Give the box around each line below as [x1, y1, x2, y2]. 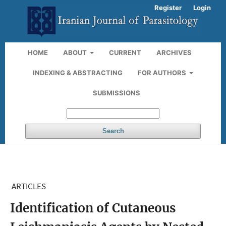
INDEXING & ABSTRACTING [32, 68, 123, 77]
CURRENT [109, 48, 142, 56]
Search [102, 127, 124, 135]
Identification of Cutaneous [10, 200, 176, 216]
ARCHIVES [156, 48, 192, 56]
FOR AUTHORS [137, 68, 188, 77]
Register [154, 4, 182, 12]
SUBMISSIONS [92, 88, 140, 97]
